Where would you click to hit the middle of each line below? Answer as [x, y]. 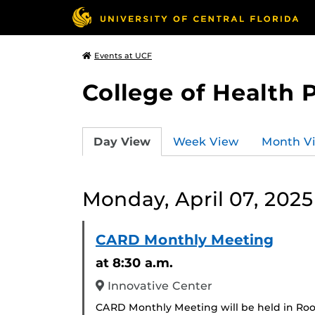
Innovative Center [158, 286]
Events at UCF [123, 56]
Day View [122, 141]
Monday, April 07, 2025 [198, 199]
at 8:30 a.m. [134, 263]
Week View [206, 141]
